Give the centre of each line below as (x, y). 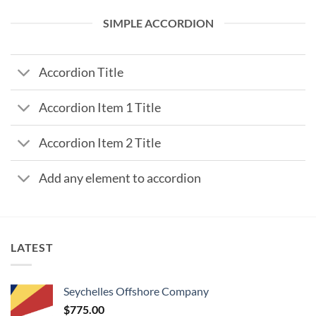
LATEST (32, 248)
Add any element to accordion (120, 178)
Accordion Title (81, 72)
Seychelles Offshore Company (136, 291)
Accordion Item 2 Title (100, 142)
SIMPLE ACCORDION (158, 23)
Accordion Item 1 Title (100, 107)
